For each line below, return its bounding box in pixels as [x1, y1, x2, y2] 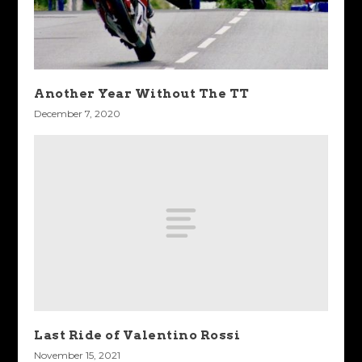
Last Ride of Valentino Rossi [34, 327, 241, 343]
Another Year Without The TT [34, 86, 250, 102]
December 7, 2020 [34, 107, 121, 120]
